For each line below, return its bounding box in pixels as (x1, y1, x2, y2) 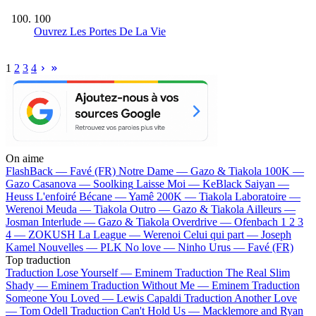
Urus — (209, 241, 248, 253)
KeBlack (202, 177, 242, 190)
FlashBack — (6, 164, 70, 177)
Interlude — (42, 215, 98, 228)
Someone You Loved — (6, 291, 116, 304)
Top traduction (6, 253, 71, 266)
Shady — (6, 279, 51, 291)
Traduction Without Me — (91, 279, 212, 291)
